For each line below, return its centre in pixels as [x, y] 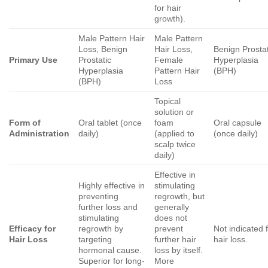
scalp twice [175, 144]
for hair [168, 7]
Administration [39, 133]
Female [169, 60]
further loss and [108, 207]
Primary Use [33, 60]
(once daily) [236, 133]
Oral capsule [238, 122]
